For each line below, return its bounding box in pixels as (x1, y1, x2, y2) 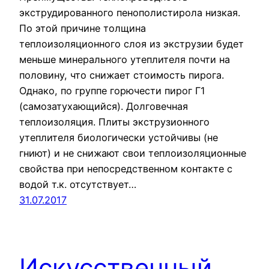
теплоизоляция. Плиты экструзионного (19, 116, 210, 128)
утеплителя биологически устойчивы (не (19, 131, 218, 144)
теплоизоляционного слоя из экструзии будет (19, 38, 244, 50)
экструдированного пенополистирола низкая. (19, 7, 240, 19)
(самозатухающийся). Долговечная (19, 100, 188, 113)
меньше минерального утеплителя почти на (19, 53, 230, 66)
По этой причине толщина (19, 22, 146, 35)
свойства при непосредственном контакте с (19, 163, 232, 175)
